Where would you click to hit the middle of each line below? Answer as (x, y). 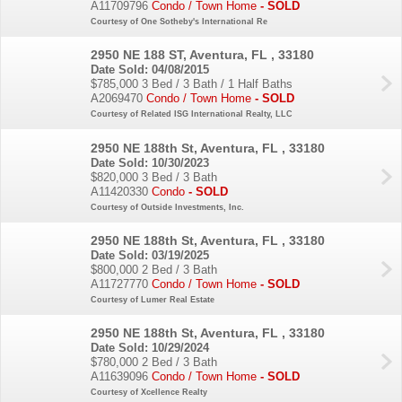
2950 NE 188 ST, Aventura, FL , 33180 (202, 55)
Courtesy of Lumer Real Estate (153, 299)
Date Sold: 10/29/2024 (150, 348)
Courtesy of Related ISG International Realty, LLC (192, 114)
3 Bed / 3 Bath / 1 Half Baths (217, 84)
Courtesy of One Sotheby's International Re (179, 21)
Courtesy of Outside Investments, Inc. (167, 207)
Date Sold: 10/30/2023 (150, 162)
